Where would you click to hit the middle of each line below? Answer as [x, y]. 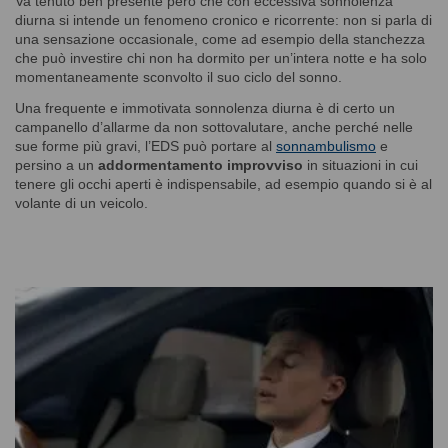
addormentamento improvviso [200, 164]
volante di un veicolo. [81, 202]
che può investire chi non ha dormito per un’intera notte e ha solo [221, 57]
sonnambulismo [326, 145]
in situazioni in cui [360, 164]
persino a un [56, 164]
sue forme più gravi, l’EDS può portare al [145, 145]
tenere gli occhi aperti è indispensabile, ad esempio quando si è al [223, 183]
